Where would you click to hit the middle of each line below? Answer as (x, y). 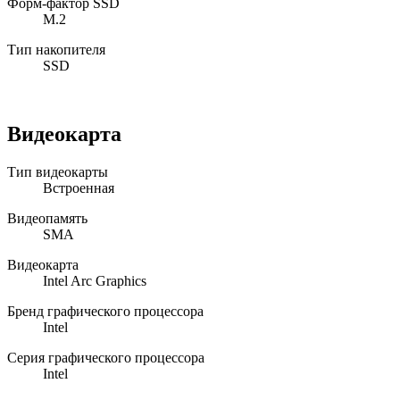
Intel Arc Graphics (95, 281)
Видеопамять (47, 219)
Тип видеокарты (58, 172)
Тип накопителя (56, 50)
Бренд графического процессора (105, 312)
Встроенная (79, 188)
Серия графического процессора (106, 358)
